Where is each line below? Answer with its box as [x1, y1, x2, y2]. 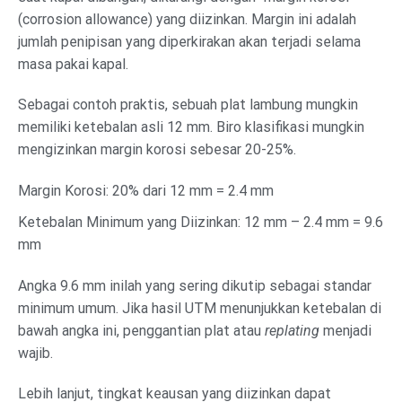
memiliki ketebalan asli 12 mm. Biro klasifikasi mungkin [18, 118, 364, 136]
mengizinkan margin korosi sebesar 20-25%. [18, 141, 296, 159]
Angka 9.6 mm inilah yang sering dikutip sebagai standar [18, 276, 371, 294]
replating [265, 321, 319, 339]
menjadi [319, 321, 371, 339]
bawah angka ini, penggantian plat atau [18, 321, 265, 339]
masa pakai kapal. [18, 55, 128, 73]
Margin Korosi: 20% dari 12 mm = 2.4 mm [18, 182, 274, 200]
